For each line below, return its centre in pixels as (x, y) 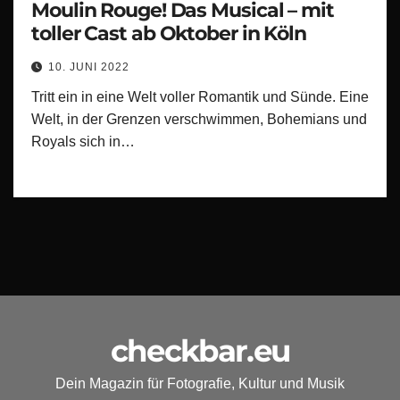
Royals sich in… (83, 141)
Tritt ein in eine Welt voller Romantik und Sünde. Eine (200, 96)
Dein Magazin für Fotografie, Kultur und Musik (200, 383)
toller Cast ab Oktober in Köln (169, 33)
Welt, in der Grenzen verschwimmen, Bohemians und (199, 119)
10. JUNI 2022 (89, 67)
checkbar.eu (200, 350)
